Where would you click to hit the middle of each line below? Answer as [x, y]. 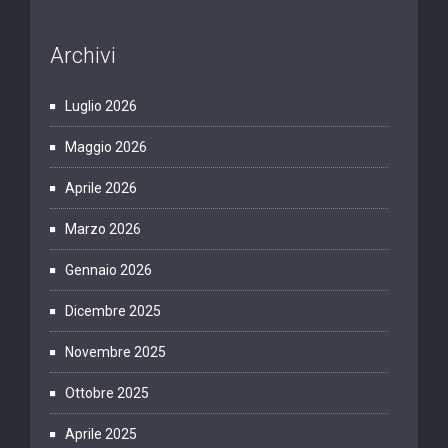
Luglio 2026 [101, 106]
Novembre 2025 [115, 352]
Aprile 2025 [101, 434]
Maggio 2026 [106, 147]
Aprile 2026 [101, 188]
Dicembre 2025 [113, 311]
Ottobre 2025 [107, 393]
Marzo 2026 [103, 229]
